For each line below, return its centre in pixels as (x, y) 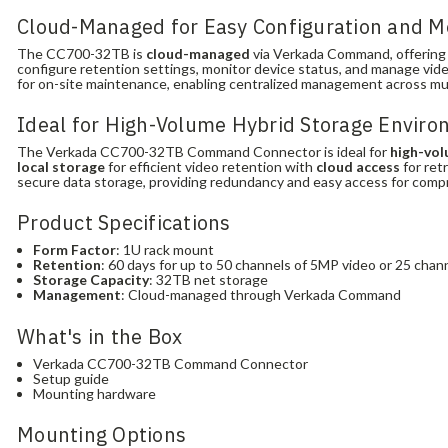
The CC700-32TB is (82, 53)
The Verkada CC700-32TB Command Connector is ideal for (204, 151)
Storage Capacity (91, 280)
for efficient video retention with (211, 166)
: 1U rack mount (165, 250)
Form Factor (75, 250)
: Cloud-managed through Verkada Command (261, 295)
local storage (61, 166)
